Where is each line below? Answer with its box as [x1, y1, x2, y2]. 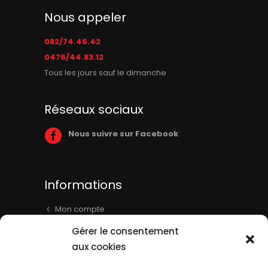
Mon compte [55, 203, 105, 215]
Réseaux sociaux [44, 101, 144, 118]
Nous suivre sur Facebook [68, 128, 178, 139]
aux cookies [72, 240, 126, 253]
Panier [55, 222, 80, 233]
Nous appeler [44, 9, 126, 26]
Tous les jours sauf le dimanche [44, 67, 166, 78]
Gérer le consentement [72, 225, 179, 237]
